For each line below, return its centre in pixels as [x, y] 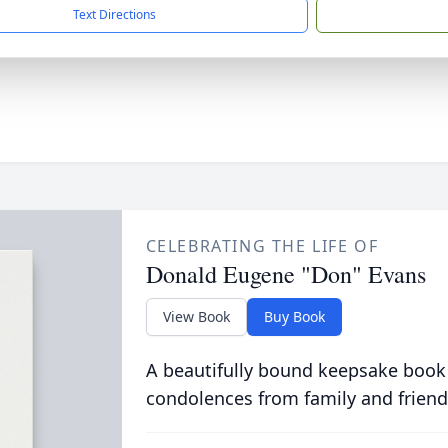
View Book [196, 316]
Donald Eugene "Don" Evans [285, 274]
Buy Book [294, 316]
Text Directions [114, 14]
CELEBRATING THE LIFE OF [262, 246]
